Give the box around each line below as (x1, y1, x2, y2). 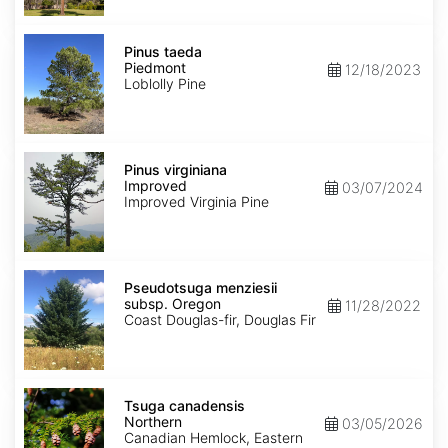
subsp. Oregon (124, 295, 221, 313)
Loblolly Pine (124, 75, 206, 93)
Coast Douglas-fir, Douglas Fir (124, 311, 316, 329)
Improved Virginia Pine (124, 193, 269, 211)
